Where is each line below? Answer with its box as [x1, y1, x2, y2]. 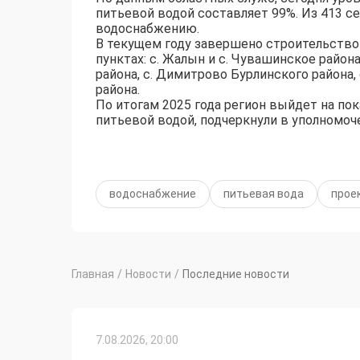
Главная [72, 268, 114, 281]
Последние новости [182, 268, 289, 281]
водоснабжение [109, 187, 196, 201]
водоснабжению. [96, 21, 199, 37]
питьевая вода [223, 187, 304, 201]
